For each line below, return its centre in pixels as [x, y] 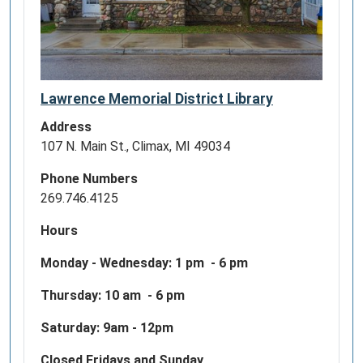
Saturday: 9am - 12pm [107, 328]
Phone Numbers [89, 179]
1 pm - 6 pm [211, 263]
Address [66, 127]
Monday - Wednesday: [108, 263]
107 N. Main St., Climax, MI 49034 [135, 147]
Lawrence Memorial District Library [157, 99]
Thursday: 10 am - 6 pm [113, 296]
